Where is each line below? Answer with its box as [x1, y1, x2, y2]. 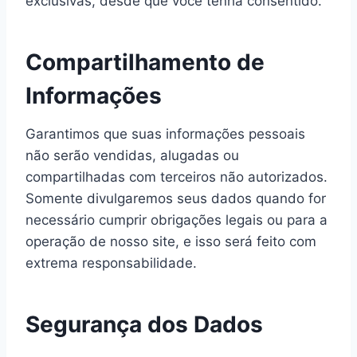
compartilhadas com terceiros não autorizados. [25, 169, 328, 185]
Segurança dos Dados [25, 311, 263, 338]
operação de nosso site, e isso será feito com [25, 233, 316, 249]
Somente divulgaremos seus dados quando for [25, 190, 326, 206]
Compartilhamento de [25, 49, 265, 76]
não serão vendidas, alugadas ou [25, 147, 239, 163]
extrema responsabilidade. [25, 255, 197, 271]
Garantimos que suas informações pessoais [25, 126, 305, 142]
